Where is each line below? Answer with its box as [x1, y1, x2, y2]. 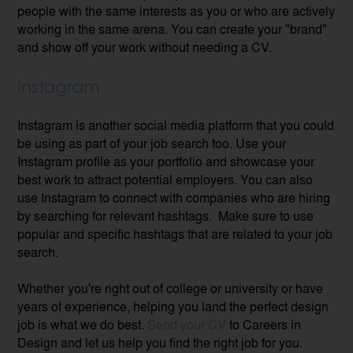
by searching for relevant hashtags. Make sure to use [17, 206, 314, 225]
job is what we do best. [17, 314, 148, 333]
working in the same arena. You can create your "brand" [17, 19, 328, 38]
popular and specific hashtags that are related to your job [17, 224, 333, 243]
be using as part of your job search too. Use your [17, 133, 287, 152]
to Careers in [226, 314, 302, 333]
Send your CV [147, 314, 227, 333]
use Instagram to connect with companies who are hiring [17, 188, 331, 206]
